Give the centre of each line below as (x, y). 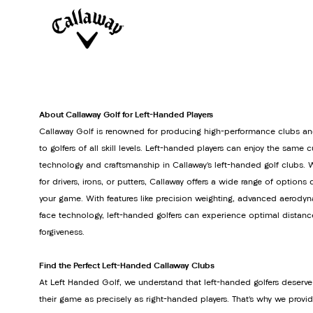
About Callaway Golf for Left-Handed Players (126, 115)
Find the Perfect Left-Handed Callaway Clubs (127, 266)
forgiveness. (62, 232)
